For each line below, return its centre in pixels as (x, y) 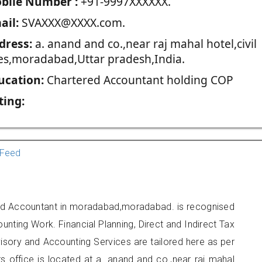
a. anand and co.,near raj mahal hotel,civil (144, 44)
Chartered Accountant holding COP (138, 80)
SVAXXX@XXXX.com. (72, 23)
